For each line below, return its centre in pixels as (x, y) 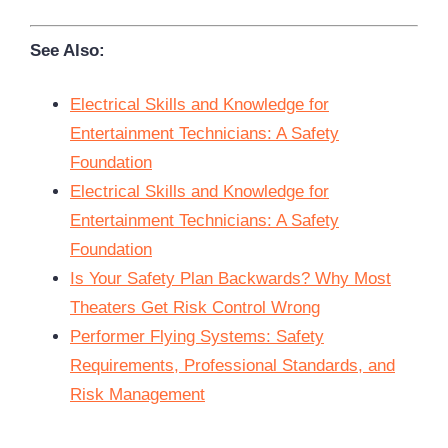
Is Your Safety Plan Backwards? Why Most (230, 279)
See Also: (67, 50)
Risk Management (137, 395)
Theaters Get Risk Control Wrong (195, 308)
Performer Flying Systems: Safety (197, 337)
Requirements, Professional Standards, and (232, 366)
